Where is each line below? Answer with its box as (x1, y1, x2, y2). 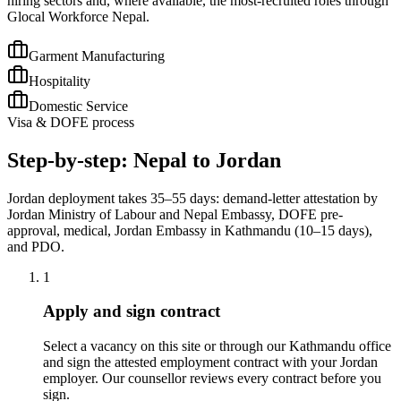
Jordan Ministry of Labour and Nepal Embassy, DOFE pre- (7, 206, 343, 222)
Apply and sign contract (43, 302, 220, 321)
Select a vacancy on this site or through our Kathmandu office (43, 337, 391, 354)
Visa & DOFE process (7, 114, 134, 130)
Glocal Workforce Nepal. (7, 8, 149, 24)
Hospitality (29, 73, 90, 89)
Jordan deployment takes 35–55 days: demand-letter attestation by (7, 190, 378, 206)
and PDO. (7, 238, 64, 254)
